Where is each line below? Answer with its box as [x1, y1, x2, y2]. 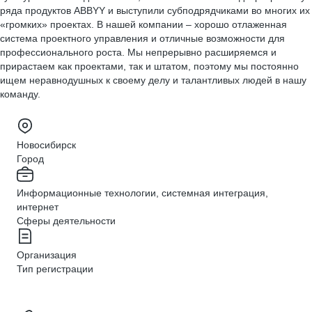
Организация [17, 249, 77, 260]
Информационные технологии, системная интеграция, [17, 187, 268, 198]
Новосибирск [17, 139, 76, 150]
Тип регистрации [17, 263, 93, 274]
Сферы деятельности [17, 215, 116, 226]
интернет [17, 201, 58, 212]
